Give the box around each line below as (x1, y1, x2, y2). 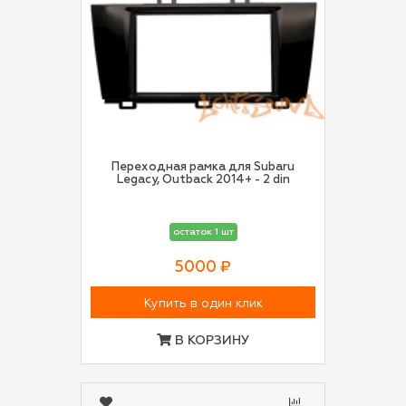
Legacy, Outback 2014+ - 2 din (272, 174, 290, 186)
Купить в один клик (143, 297, 263, 311)
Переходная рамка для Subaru (111, 161, 295, 173)
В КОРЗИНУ (171, 334, 249, 347)
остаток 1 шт (172, 227, 234, 237)
